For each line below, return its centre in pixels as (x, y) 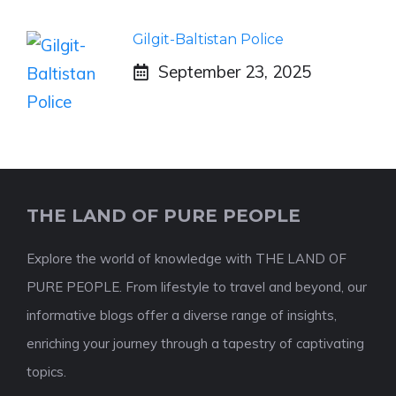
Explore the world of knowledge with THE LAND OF (187, 259)
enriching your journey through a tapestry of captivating (195, 343)
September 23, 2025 (234, 72)
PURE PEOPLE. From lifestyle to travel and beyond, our (197, 287)
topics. (46, 372)
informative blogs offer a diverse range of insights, (182, 315)
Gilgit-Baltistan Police (208, 39)
